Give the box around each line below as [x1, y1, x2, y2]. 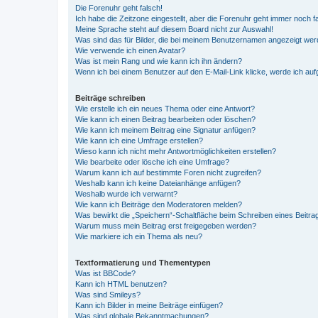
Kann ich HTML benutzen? [75, 279, 167, 288]
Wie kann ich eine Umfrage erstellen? [75, 136, 203, 145]
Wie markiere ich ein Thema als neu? [75, 231, 202, 241]
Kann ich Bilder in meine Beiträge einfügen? [75, 300, 223, 309]
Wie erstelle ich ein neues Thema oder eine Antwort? [75, 104, 255, 113]
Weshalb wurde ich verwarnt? [75, 189, 177, 198]
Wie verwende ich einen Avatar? [75, 45, 185, 55]
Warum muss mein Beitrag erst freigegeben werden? [75, 221, 256, 230]
